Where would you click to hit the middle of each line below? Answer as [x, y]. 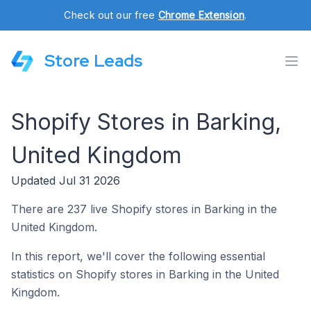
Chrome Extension [201, 15]
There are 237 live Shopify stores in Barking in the [144, 209]
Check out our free [111, 15]
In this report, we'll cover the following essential [138, 256]
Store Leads [93, 61]
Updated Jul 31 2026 [66, 180]
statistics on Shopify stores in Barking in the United [145, 274]
